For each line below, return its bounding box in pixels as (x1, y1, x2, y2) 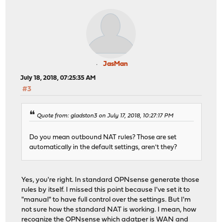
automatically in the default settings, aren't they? (29, 144, 177, 151)
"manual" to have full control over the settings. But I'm (21, 196, 191, 204)
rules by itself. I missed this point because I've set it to (21, 186, 190, 194)
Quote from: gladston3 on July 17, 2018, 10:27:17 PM (37, 112, 174, 119)
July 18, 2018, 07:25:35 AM (20, 75, 96, 82)
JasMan (103, 60, 128, 68)
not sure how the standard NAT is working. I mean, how (21, 206, 197, 214)
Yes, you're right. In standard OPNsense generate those (21, 176, 200, 184)
